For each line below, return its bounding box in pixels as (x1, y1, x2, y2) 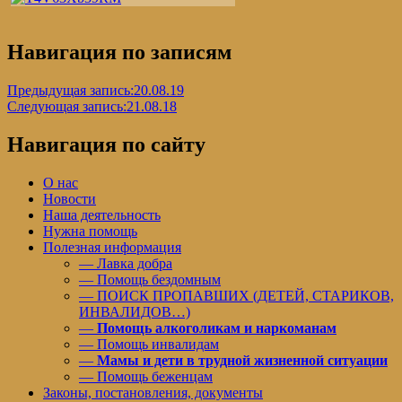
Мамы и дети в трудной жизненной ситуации (97, 352, 388, 368)
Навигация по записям (7, 40, 232, 65)
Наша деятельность (43, 206, 161, 223)
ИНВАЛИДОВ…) (79, 303, 190, 319)
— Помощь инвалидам (79, 336, 219, 352)
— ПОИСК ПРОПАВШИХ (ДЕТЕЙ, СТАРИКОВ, (79, 287, 394, 303)
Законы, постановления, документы (43, 384, 263, 400)
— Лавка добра (79, 255, 172, 271)
